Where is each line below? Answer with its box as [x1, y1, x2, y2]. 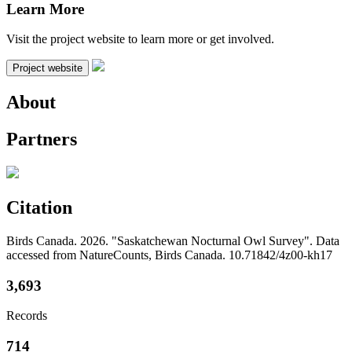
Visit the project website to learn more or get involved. [6, 32, 274, 46]
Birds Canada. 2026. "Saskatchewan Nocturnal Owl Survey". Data [6, 233, 339, 247]
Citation [6, 196, 72, 218]
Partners [6, 129, 77, 150]
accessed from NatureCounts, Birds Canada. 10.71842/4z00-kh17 [6, 247, 332, 262]
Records [6, 309, 47, 323]
